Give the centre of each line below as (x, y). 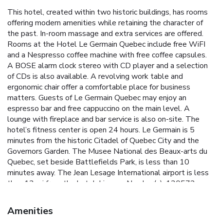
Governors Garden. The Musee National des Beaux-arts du (107, 151)
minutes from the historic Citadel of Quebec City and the (103, 140)
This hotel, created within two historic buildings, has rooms (108, 12)
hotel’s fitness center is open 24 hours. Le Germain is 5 (101, 130)
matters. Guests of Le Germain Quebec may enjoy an (97, 98)
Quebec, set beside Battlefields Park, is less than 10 (98, 162)
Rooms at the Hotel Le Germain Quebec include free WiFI (106, 44)
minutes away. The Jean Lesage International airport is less (108, 173)
